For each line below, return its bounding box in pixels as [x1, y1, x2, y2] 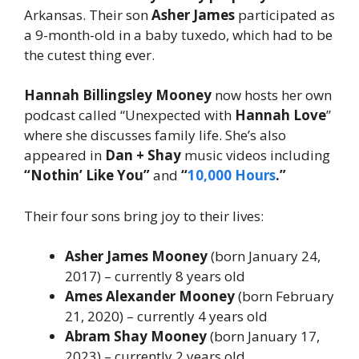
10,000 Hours [188, 166, 276, 185]
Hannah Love [235, 106, 326, 125]
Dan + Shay [105, 146, 181, 165]
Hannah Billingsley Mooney [24, 86, 212, 105]
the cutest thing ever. [24, 45, 155, 64]
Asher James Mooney [65, 247, 208, 266]
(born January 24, [208, 247, 321, 266]
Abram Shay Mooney [65, 327, 207, 346]
